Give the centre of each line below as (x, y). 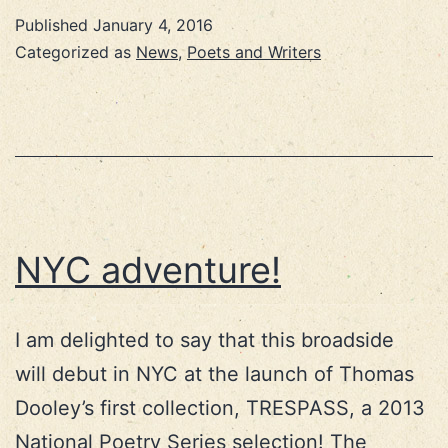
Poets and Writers (254, 51)
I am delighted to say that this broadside (204, 339)
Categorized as (75, 51)
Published (54, 24)
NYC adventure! (148, 269)
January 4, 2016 (153, 24)
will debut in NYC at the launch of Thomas (214, 373)
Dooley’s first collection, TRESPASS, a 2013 (220, 407)
